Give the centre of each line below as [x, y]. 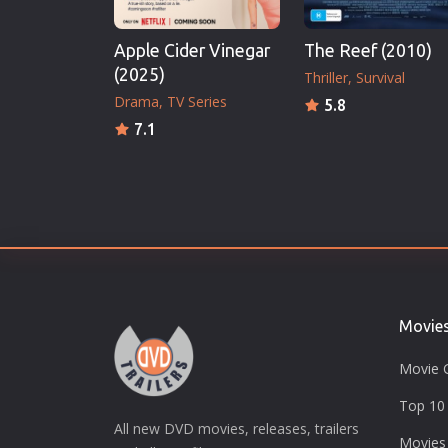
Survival [380, 77]
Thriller [326, 77]
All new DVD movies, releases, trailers [236, 428]
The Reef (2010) [368, 50]
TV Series [197, 101]
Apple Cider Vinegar [192, 50]
